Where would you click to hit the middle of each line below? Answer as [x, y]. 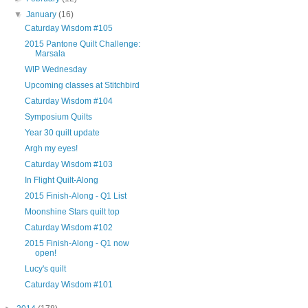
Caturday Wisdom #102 [68, 227]
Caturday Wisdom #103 [68, 164]
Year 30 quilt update [62, 132]
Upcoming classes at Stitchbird [82, 85]
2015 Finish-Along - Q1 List [75, 196]
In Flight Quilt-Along [61, 180]
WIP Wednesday [55, 69]
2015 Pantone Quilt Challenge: [82, 44]
